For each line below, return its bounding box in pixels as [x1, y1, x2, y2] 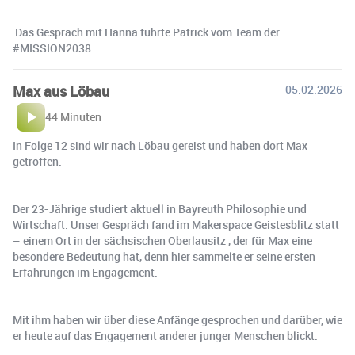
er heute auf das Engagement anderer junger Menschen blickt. [13, 328, 318, 344]
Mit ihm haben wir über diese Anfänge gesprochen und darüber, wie [13, 312, 342, 328]
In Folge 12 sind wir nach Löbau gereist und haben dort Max [13, 138, 307, 154]
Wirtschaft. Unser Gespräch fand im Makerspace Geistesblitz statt [13, 217, 339, 233]
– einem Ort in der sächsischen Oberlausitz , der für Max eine [13, 233, 312, 249]
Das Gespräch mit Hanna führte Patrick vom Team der [13, 25, 280, 40]
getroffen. [13, 154, 62, 170]
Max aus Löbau [13, 82, 109, 101]
